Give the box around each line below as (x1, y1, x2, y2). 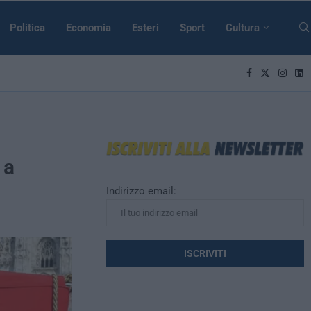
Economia (66, 22, 111, 34)
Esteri (132, 22, 159, 34)
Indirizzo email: (106, 184, 177, 197)
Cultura (226, 22, 260, 34)
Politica (10, 22, 45, 34)
